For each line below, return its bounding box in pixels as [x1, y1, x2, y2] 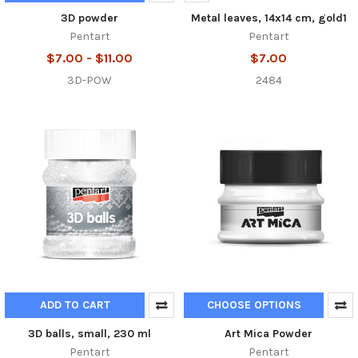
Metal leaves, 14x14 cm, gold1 [190, 10, 347, 25]
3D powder [61, 10, 118, 25]
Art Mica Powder [225, 326, 312, 340]
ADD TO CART [39, 297, 110, 312]
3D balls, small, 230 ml [28, 326, 151, 340]
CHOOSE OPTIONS [206, 297, 301, 312]
